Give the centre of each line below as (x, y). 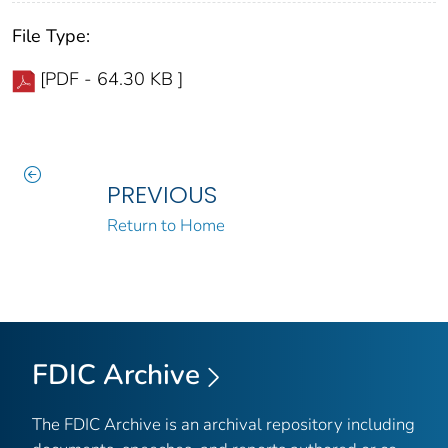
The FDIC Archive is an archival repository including (223, 424)
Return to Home (165, 226)
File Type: (51, 36)
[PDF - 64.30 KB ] (111, 79)
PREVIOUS (161, 195)
